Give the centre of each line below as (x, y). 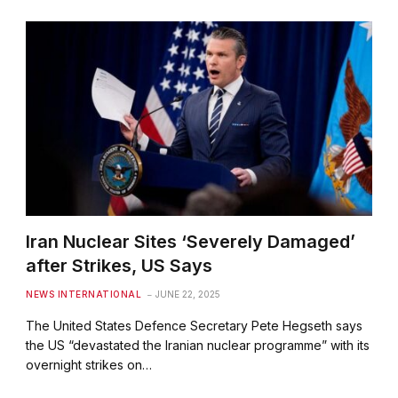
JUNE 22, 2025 (188, 294)
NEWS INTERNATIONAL (84, 294)
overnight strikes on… (89, 364)
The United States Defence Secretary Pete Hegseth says (195, 325)
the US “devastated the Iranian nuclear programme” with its (198, 345)
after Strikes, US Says (119, 265)
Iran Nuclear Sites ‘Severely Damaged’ (191, 241)
